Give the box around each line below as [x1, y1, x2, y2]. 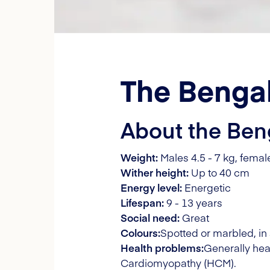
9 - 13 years [164, 195, 222, 210]
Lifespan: [121, 195, 164, 210]
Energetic [182, 180, 231, 195]
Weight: [121, 150, 158, 165]
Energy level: [121, 180, 182, 195]
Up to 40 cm [189, 165, 250, 180]
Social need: [121, 210, 180, 225]
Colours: [121, 225, 160, 240]
